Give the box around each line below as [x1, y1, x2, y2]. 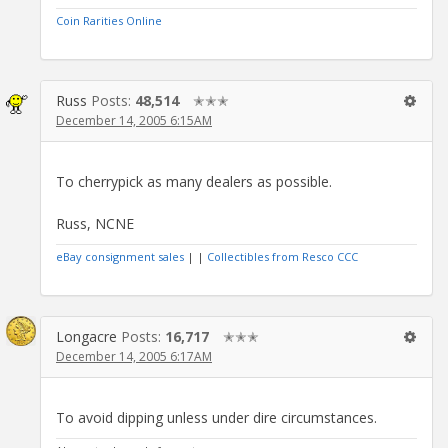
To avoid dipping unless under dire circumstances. [56, 407, 377, 427]
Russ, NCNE [56, 213, 134, 233]
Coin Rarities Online [56, 12, 162, 28]
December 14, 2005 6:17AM [56, 347, 212, 365]
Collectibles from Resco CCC [207, 248, 358, 264]
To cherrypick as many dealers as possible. [56, 171, 332, 191]
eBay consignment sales [56, 248, 184, 264]
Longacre [56, 326, 117, 346]
